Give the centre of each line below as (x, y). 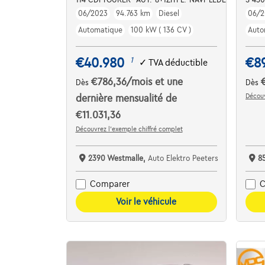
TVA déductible (178, 63)
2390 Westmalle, (118, 158)
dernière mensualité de (126, 98)
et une (169, 82)
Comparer (109, 184)
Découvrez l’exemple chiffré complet (129, 129)
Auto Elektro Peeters (183, 158)
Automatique (100, 30)
